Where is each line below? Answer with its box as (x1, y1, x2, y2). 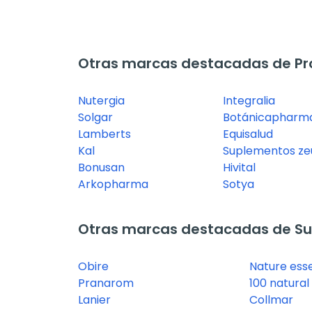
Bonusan (78, 159, 125, 175)
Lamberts (78, 125, 131, 142)
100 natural (249, 274, 310, 291)
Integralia (222, 92, 275, 109)
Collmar (249, 291, 294, 308)
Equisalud (222, 125, 273, 142)
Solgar (78, 109, 113, 125)
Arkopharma (78, 175, 148, 192)
